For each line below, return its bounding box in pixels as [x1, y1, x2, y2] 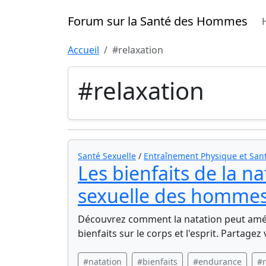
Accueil [68, 43, 99, 56]
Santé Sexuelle [78, 150, 136, 161]
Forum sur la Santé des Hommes [68, 13, 248, 29]
